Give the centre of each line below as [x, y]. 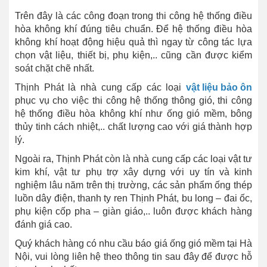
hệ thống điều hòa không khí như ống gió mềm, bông [133, 114]
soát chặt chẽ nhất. [55, 69]
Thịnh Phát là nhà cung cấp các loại [100, 88]
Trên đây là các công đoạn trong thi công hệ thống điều [133, 16]
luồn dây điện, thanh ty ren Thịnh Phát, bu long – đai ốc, [133, 198]
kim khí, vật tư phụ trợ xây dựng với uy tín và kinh [133, 172]
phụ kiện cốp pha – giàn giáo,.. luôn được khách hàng [133, 212]
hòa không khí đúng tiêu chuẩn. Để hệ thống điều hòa [133, 29]
